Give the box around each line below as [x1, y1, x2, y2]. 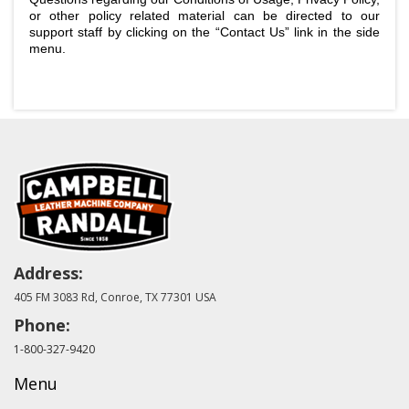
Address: [14, 262, 83, 284]
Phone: [14, 314, 70, 336]
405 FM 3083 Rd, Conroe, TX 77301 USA [14, 289, 216, 305]
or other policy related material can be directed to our [29, 8, 380, 23]
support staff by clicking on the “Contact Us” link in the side [29, 25, 380, 39]
